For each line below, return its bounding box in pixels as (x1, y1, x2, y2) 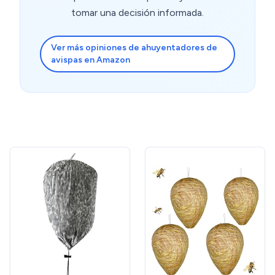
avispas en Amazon (51, 55, 130, 66)
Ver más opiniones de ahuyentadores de (51, 42, 217, 53)
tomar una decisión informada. (71, 7, 204, 19)
